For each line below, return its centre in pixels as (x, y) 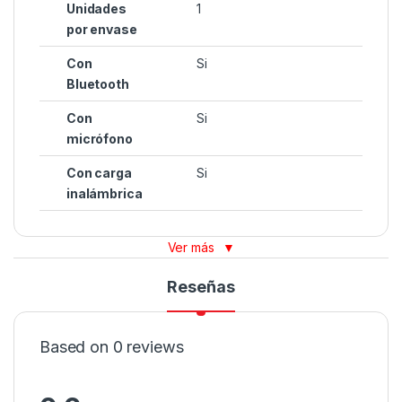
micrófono (100, 139)
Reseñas (201, 287)
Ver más (192, 248)
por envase (102, 30)
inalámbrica (105, 194)
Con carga (99, 173)
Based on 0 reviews (112, 347)
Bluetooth (98, 84)
